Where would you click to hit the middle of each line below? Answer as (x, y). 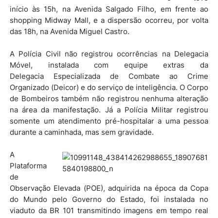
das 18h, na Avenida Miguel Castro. (70, 31)
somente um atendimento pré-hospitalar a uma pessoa (109, 121)
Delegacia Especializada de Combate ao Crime (109, 76)
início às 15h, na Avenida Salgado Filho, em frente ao (109, 9)
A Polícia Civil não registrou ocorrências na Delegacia (109, 54)
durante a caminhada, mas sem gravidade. (82, 132)
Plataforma (28, 165)
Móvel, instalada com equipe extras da (109, 65)
